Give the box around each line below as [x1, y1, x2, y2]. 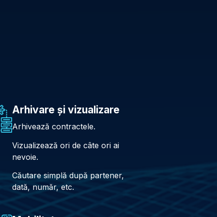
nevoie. [12, 152, 38, 162]
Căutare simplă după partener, [12, 170, 124, 180]
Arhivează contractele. [12, 122, 95, 132]
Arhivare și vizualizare [12, 104, 120, 116]
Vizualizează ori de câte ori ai [12, 140, 119, 150]
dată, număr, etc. [12, 182, 74, 192]
